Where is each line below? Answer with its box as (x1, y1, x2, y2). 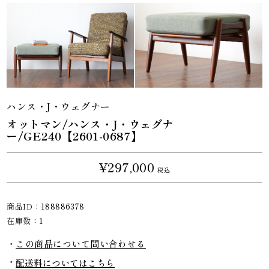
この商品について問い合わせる (16, 237, 146, 250)
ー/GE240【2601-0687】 (7, 127, 142, 144)
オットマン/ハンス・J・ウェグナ (7, 115, 174, 131)
